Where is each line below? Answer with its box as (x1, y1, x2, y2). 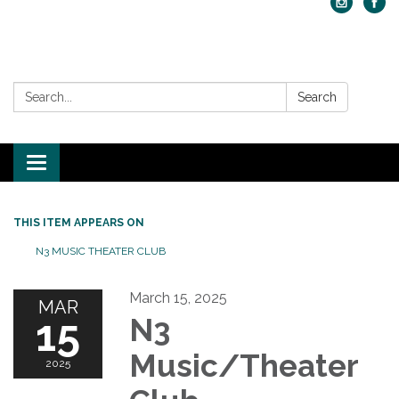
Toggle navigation (36, 156, 154, 173)
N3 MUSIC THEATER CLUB (36, 245, 166, 257)
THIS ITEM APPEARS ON (13, 216, 144, 229)
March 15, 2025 (129, 289, 227, 306)
